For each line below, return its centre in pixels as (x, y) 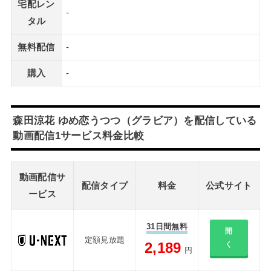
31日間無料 (167, 226)
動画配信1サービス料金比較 (79, 135)
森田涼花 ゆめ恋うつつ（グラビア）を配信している (135, 120)
